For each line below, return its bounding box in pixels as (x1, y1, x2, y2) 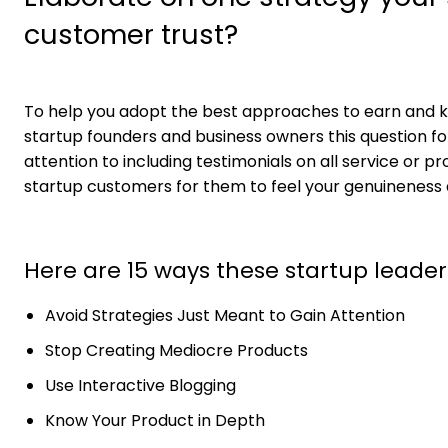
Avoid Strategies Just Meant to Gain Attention (45, 304, 405, 328)
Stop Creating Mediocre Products (45, 339, 308, 363)
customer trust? (24, 16, 238, 54)
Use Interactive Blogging (45, 374, 236, 398)
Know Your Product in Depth (45, 409, 265, 433)
